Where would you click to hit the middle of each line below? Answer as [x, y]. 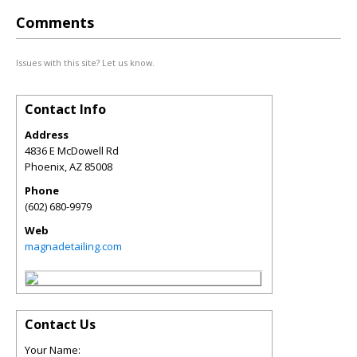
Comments [55, 22]
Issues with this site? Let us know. [85, 63]
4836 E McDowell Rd [72, 151]
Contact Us [60, 324]
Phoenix [45, 167]
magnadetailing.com [73, 246]
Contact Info [65, 109]
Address [47, 135]
